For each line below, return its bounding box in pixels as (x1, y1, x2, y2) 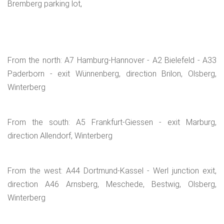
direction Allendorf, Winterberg (7, 131, 112, 141)
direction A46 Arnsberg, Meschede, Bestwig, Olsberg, (7, 179, 216, 189)
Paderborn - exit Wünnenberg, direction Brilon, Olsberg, (7, 69, 216, 79)
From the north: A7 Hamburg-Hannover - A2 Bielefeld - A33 (7, 55, 216, 65)
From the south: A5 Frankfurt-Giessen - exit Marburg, (7, 117, 216, 127)
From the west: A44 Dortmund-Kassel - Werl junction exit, (7, 166, 216, 176)
